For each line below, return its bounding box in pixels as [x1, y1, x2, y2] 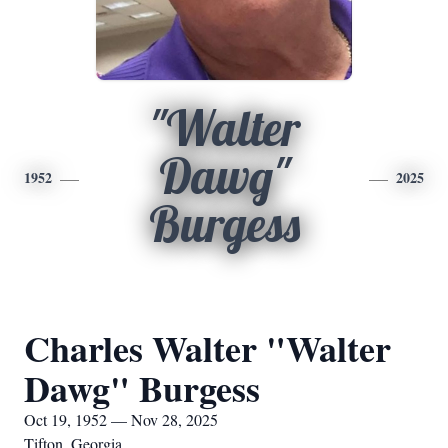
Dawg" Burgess [24, 362, 260, 414]
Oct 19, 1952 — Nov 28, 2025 [24, 409, 218, 430]
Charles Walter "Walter [24, 322, 391, 374]
